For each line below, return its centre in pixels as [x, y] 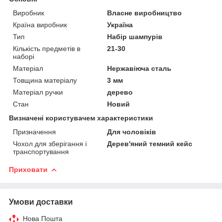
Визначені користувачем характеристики [81, 118]
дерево [120, 92]
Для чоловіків [132, 132]
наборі [24, 56]
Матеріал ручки [38, 92]
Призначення [34, 132]
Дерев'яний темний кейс [150, 143]
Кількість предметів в [47, 48]
